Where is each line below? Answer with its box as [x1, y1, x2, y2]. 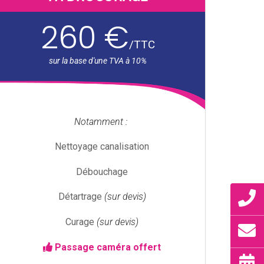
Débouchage [76, 166, 128, 177]
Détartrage [58, 191, 104, 203]
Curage [65, 216, 97, 227]
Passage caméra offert [52, 241, 161, 253]
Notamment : [74, 115, 130, 127]
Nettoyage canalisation [55, 141, 149, 153]
